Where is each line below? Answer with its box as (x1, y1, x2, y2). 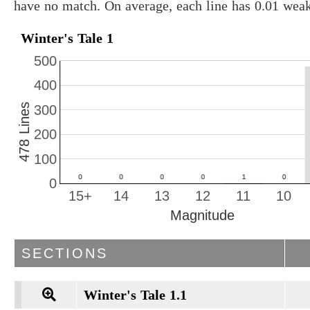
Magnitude (170, 208, 235, 224)
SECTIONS (21, 246, 108, 262)
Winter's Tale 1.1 (84, 287, 187, 303)
